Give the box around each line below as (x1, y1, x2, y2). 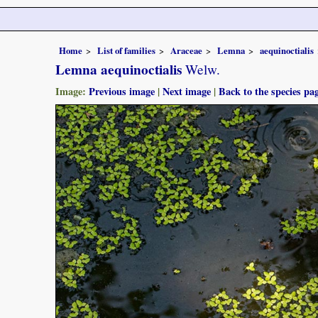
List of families (97, 43, 155, 57)
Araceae (170, 43, 202, 57)
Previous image (89, 83, 155, 99)
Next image (163, 83, 211, 99)
